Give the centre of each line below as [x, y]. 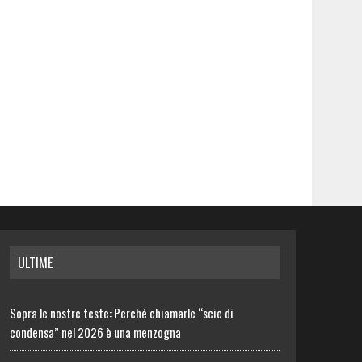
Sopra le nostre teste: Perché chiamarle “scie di [122, 313]
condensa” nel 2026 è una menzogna [96, 332]
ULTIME [36, 263]
